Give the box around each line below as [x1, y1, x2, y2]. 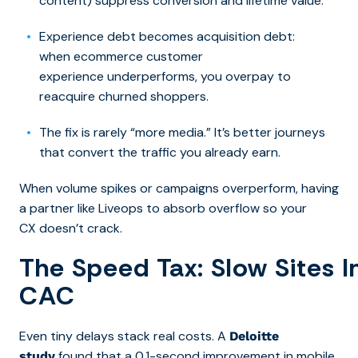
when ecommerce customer [39, 47, 203, 65]
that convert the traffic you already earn [39, 143, 278, 161]
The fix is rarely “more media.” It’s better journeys [39, 123, 325, 141]
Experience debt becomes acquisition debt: [39, 27, 295, 45]
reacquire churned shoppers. [39, 87, 209, 105]
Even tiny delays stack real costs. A [19, 327, 229, 344]
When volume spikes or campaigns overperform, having [19, 179, 339, 197]
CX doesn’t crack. [19, 219, 122, 237]
